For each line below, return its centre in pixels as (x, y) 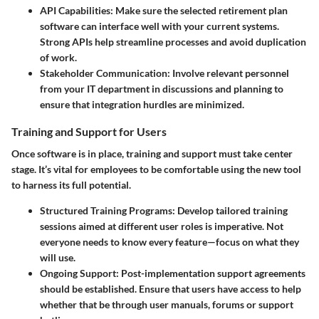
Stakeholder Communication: (105, 73)
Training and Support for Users (89, 131)
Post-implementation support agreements (212, 273)
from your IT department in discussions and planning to (162, 88)
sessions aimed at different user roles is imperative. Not (162, 226)
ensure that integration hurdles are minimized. (142, 104)
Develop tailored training (231, 210)
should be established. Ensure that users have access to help (171, 288)
